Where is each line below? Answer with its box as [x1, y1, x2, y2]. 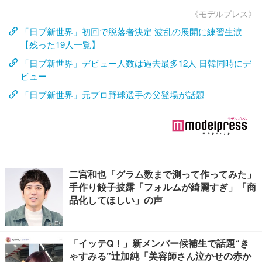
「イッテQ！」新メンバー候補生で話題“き [69, 236, 249, 250]
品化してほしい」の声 [69, 193, 163, 206]
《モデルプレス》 [191, 8, 256, 19]
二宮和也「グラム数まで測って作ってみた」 [69, 167, 256, 181]
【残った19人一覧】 [20, 38, 100, 50]
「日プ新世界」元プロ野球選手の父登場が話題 [20, 88, 205, 101]
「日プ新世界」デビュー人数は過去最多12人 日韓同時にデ [20, 57, 251, 69]
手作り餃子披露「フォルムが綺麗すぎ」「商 [69, 180, 256, 194]
